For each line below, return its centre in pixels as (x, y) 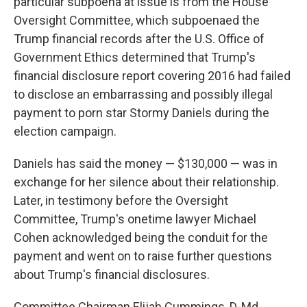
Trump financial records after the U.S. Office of (139, 39)
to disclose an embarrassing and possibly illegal (143, 95)
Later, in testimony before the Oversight (121, 201)
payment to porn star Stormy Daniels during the (142, 113)
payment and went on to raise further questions (143, 256)
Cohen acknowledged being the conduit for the (141, 238)
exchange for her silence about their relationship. (146, 182)
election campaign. (65, 132)
